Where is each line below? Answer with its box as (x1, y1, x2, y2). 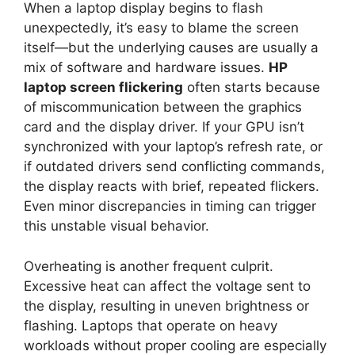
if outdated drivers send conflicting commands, (24, 158, 325, 175)
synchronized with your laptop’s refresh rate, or (24, 139, 323, 155)
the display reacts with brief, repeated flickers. (24, 178, 319, 195)
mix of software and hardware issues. (24, 59, 269, 76)
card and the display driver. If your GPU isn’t (24, 119, 304, 136)
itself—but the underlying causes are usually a (24, 40, 319, 56)
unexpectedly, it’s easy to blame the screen (24, 20, 299, 36)
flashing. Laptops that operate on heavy (24, 317, 277, 334)
